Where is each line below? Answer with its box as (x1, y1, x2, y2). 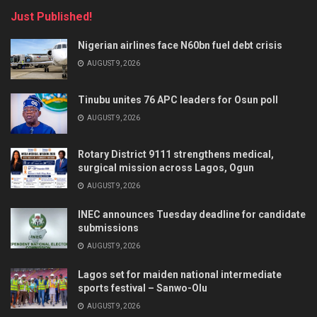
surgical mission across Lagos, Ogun (78, 162, 254, 174)
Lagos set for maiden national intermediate (78, 269, 282, 281)
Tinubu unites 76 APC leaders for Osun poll (78, 94, 278, 106)
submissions (78, 222, 139, 234)
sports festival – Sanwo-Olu (78, 282, 207, 294)
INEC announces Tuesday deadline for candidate (78, 209, 306, 221)
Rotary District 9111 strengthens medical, (78, 149, 274, 161)
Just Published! (11, 9, 92, 23)
